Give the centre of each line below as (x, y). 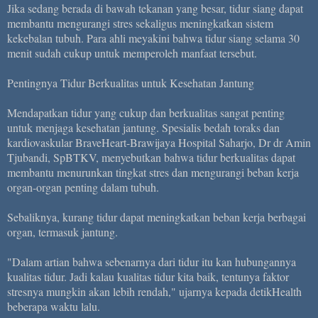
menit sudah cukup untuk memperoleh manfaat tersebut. (132, 53)
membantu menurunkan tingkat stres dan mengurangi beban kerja (153, 172)
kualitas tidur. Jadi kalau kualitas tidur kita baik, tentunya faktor (148, 276)
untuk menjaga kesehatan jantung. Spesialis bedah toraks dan (143, 127)
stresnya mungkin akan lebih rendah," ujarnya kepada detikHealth (154, 291)
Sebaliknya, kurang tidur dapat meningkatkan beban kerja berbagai (157, 216)
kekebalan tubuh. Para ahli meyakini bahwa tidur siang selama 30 (153, 38)
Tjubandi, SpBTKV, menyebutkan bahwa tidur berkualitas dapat (151, 157)
